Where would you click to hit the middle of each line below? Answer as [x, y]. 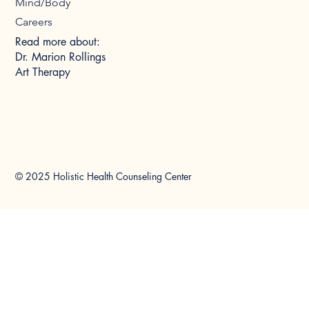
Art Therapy [43, 72]
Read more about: [58, 41]
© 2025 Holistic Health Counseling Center [104, 177]
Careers [34, 22]
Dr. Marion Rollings [61, 57]
